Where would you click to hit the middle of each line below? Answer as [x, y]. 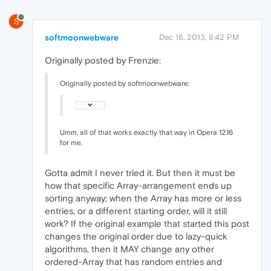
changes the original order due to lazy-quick [136, 236]
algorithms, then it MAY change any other [129, 249]
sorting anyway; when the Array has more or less [143, 198]
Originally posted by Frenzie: [103, 60]
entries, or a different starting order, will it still [136, 211]
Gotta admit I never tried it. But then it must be [140, 172]
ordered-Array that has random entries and [133, 261]
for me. [71, 142]
